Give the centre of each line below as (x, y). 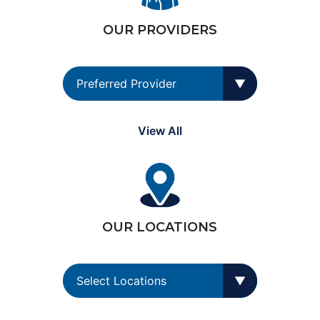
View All (160, 131)
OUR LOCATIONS (160, 227)
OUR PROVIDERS (160, 30)
